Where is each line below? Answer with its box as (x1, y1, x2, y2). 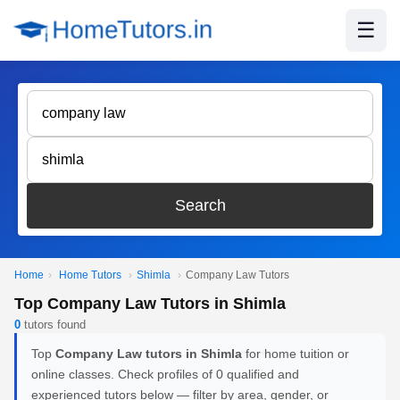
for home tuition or (242, 346, 349, 361)
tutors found (21, 318, 86, 331)
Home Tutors (59, 269, 121, 281)
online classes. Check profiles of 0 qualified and (31, 367, 299, 381)
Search (174, 196, 226, 214)
